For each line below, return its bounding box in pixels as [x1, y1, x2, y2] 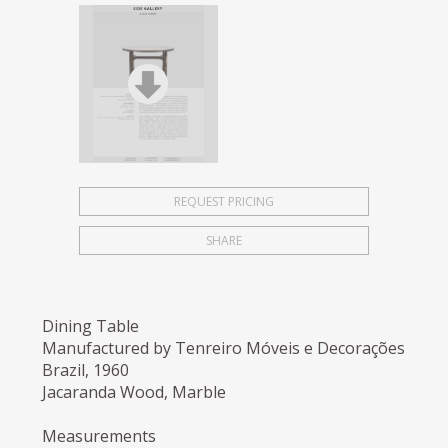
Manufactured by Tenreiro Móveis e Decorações [42, 336, 406, 359]
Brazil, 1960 [42, 358, 130, 381]
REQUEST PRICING [173, 192, 274, 210]
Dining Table [42, 314, 140, 337]
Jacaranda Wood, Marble [42, 380, 227, 403]
